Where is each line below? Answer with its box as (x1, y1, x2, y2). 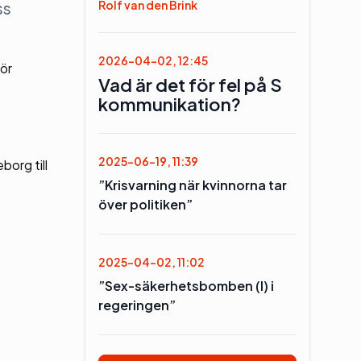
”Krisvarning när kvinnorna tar (98, 176, 287, 193)
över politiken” (98, 195, 193, 213)
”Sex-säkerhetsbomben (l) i (98, 276, 274, 294)
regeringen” (98, 296, 176, 313)
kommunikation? (98, 92, 241, 115)
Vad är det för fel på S (98, 73, 282, 96)
